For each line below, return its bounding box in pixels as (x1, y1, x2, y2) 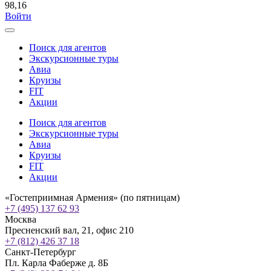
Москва (5, 214, 36, 224)
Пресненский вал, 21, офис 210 (5, 225, 134, 235)
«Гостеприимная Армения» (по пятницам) (5, 192, 180, 203)
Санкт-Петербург (5, 247, 76, 257)
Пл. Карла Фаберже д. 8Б (5, 258, 108, 268)
